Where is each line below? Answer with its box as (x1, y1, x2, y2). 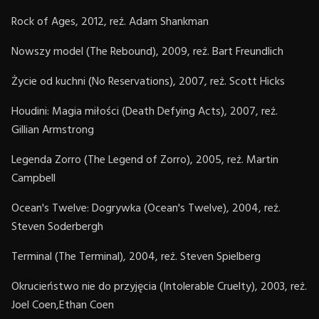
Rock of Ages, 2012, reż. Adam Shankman (11, 12, 209, 31)
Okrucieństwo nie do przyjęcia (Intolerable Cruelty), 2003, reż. (11, 277, 307, 296)
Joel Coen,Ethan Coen (11, 296, 114, 315)
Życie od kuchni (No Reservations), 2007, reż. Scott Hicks (11, 72, 285, 91)
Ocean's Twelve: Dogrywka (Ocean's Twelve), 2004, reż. (11, 199, 281, 218)
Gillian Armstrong (11, 120, 94, 140)
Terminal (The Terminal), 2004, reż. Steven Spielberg (11, 247, 261, 266)
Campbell (11, 169, 56, 188)
